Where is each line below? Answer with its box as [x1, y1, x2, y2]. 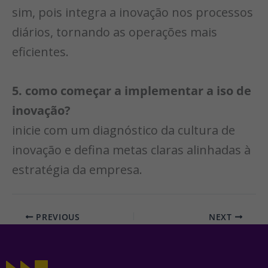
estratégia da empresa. [12, 161, 142, 178]
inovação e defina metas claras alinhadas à [12, 141, 251, 158]
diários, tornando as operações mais [12, 23, 217, 40]
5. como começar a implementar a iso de [12, 82, 251, 99]
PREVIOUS [33, 211, 80, 223]
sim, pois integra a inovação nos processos [12, 4, 253, 20]
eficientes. [12, 43, 69, 60]
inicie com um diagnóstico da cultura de [12, 121, 235, 138]
